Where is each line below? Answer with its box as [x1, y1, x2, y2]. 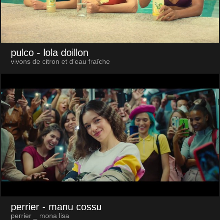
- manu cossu [42, 201, 102, 212]
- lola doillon [36, 47, 88, 58]
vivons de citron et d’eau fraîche [10, 58, 110, 66]
